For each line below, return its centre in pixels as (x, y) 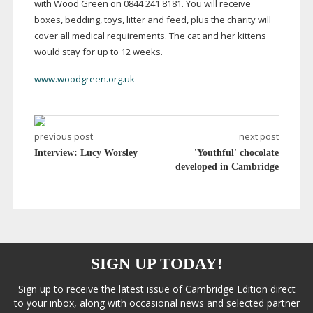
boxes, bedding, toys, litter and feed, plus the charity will (152, 20)
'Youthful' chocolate (237, 153)
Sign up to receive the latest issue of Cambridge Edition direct (156, 289)
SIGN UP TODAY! (156, 264)
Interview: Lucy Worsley (86, 153)
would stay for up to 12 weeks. (98, 52)
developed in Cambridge (227, 167)
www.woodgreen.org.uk (85, 79)
